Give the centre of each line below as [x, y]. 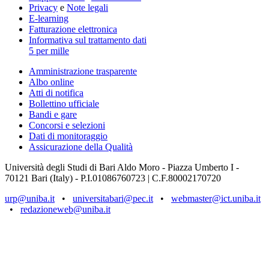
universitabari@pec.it [113, 199]
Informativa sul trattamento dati [88, 40]
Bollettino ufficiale [64, 104]
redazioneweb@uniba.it [65, 210]
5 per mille [49, 51]
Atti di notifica [56, 93]
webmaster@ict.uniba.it [216, 199]
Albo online [51, 82]
